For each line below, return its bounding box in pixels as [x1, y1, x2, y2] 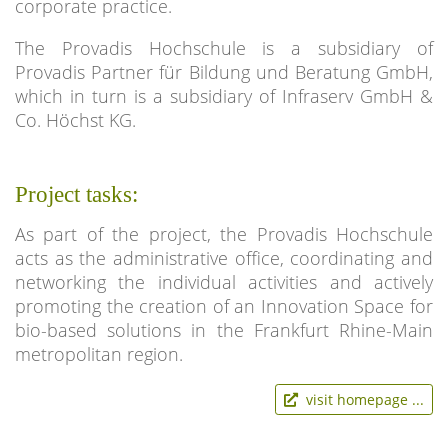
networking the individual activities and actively [15, 270, 433, 294]
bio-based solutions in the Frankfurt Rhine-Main [15, 318, 433, 342]
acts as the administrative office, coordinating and [15, 246, 433, 270]
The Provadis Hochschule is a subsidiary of [15, 36, 433, 60]
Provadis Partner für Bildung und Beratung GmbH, [15, 60, 433, 84]
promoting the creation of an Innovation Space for [15, 294, 433, 318]
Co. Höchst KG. [15, 108, 136, 132]
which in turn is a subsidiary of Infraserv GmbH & [15, 84, 433, 108]
